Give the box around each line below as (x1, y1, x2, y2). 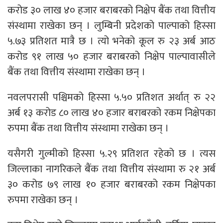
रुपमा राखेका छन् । (7, 191, 78, 209)
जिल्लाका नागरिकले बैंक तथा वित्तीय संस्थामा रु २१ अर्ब (7, 160, 216, 178)
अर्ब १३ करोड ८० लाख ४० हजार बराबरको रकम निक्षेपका (7, 104, 216, 121)
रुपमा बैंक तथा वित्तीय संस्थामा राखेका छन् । (7, 119, 169, 137)
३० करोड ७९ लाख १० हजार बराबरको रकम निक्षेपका (7, 175, 216, 193)
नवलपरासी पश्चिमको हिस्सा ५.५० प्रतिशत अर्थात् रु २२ (7, 88, 216, 106)
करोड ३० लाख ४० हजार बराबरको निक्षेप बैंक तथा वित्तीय (7, 1, 216, 19)
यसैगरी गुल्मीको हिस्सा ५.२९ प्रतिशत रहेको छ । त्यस (7, 144, 216, 162)
